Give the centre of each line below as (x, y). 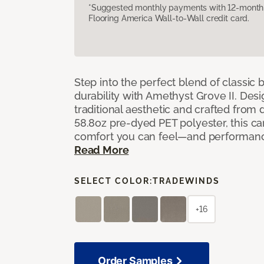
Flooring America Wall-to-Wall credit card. (169, 18)
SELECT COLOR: (113, 181)
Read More (102, 150)
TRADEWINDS (186, 181)
